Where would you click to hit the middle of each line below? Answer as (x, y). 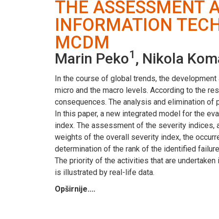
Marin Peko (92, 58)
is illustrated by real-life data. (105, 172)
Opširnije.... (75, 189)
